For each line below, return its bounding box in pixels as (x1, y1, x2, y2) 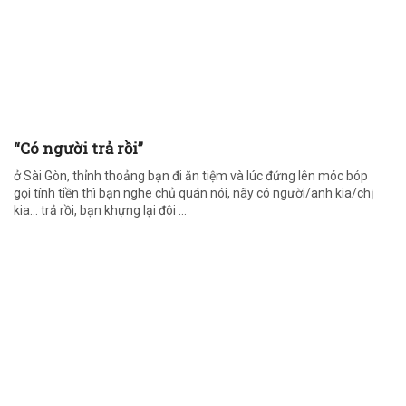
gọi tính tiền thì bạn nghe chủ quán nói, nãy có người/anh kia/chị (14, 186, 373, 200)
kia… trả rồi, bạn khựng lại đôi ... (14, 203, 187, 217)
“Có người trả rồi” (14, 138, 143, 159)
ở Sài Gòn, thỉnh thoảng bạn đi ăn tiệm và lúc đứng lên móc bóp (14, 169, 368, 183)
